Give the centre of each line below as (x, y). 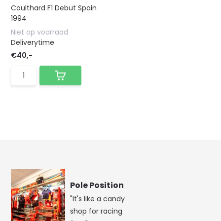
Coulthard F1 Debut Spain (54, 8)
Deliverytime (33, 42)
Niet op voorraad (40, 32)
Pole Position (97, 185)
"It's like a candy (98, 199)
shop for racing (96, 211)
